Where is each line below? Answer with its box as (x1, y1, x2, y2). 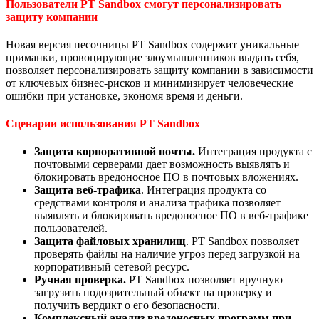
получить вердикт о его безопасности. (34, 299, 220, 312)
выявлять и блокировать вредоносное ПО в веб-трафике (34, 209, 308, 222)
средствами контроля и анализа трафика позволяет (34, 197, 281, 209)
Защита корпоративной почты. (34, 145, 195, 158)
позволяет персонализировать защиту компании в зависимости (6, 63, 313, 76)
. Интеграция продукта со (141, 184, 266, 197)
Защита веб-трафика (34, 184, 141, 197)
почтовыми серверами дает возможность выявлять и (34, 158, 290, 171)
